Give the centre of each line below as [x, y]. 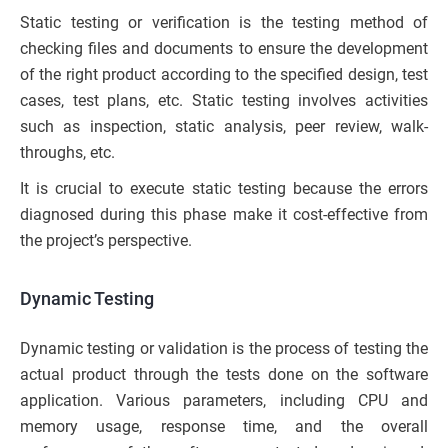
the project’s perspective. [106, 241]
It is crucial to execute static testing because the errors [224, 189]
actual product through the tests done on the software [224, 375]
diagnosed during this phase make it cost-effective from [224, 215]
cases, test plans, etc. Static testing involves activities [224, 101]
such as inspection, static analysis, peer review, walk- [224, 127]
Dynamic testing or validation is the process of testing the [224, 349]
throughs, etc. [67, 153]
